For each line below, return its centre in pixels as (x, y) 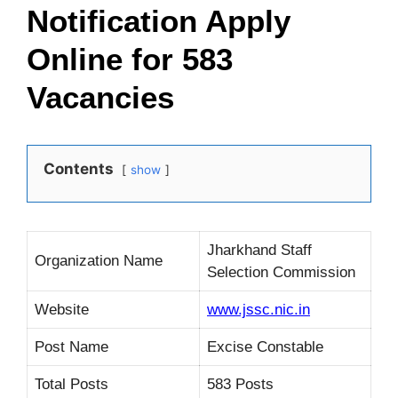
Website (62, 310)
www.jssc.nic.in (259, 310)
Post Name (72, 347)
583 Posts (240, 384)
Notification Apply (159, 21)
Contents (79, 169)
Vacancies (100, 97)
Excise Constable (265, 347)
